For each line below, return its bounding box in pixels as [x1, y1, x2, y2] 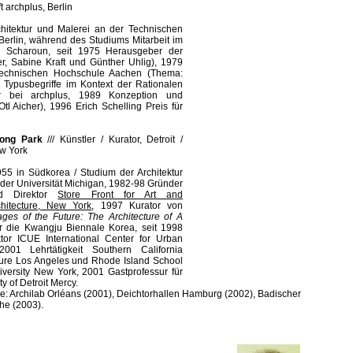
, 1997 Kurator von [91, 200, 184, 211]
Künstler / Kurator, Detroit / [60, 134, 184, 145]
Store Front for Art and [58, 189, 184, 200]
